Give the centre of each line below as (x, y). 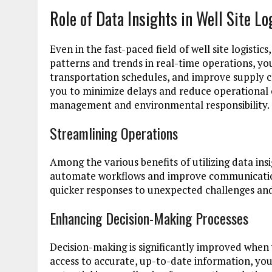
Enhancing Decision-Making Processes (149, 218)
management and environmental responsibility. (160, 104)
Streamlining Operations (114, 133)
